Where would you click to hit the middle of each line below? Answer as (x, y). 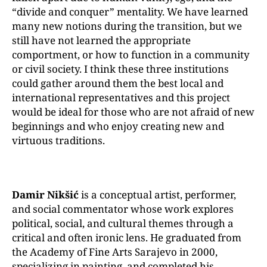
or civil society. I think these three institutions (120, 69)
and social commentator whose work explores (123, 209)
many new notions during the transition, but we (127, 26)
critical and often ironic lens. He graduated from (127, 237)
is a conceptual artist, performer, (157, 195)
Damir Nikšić (45, 195)
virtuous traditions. (58, 140)
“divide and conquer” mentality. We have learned (130, 12)
